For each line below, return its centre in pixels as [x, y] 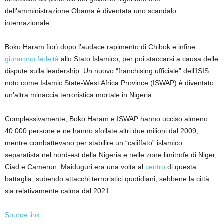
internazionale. [28, 23]
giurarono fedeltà [32, 59]
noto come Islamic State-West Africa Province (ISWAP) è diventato [109, 83]
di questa [181, 167]
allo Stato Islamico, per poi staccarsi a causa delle [139, 59]
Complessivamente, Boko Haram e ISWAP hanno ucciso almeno [106, 119]
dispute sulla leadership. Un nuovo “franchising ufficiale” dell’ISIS [107, 71]
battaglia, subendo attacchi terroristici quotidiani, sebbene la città [107, 179]
